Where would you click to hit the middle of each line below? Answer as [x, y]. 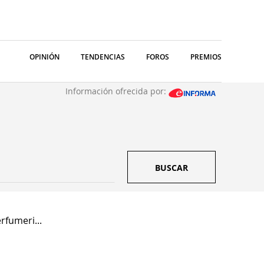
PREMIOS [206, 57]
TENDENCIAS [103, 57]
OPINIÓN [44, 57]
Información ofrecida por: [117, 91]
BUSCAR [171, 168]
